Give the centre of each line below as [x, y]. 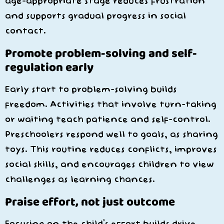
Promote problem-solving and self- [101, 53]
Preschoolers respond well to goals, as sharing [111, 134]
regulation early [49, 67]
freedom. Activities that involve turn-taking [111, 104]
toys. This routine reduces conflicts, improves [111, 149]
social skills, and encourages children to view [109, 164]
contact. [25, 31]
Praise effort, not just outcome [90, 201]
